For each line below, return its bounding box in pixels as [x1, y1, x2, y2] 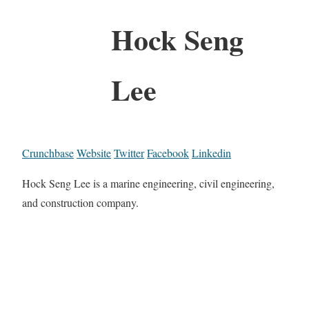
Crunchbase [22, 145, 74, 160]
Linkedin [192, 145, 231, 160]
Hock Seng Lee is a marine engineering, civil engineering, [22, 175, 275, 190]
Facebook [147, 145, 189, 160]
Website [77, 145, 111, 160]
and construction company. [22, 195, 139, 210]
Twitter [114, 145, 144, 160]
